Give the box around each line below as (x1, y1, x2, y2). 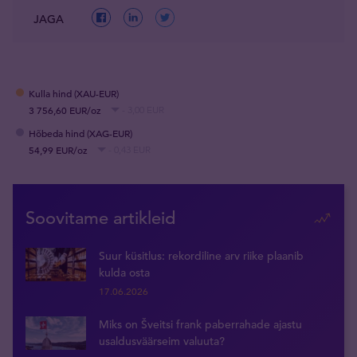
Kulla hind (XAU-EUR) (29, 87, 119, 100)
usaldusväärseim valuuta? (99, 333, 225, 348)
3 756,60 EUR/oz (29, 104, 101, 117)
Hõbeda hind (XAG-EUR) (29, 127, 132, 140)
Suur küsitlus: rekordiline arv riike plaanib (99, 248, 304, 263)
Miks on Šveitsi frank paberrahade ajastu (99, 316, 302, 331)
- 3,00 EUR (122, 104, 164, 116)
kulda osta (99, 265, 150, 280)
